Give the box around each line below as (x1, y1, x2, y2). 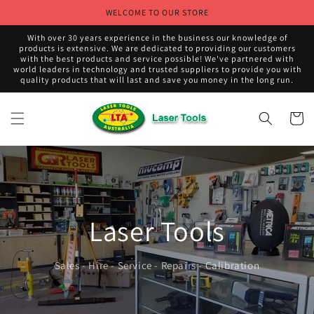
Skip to (20, 2, 55, 16)
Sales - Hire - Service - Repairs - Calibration (54, 259, 260, 273)
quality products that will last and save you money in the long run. (20, 74, 294, 85)
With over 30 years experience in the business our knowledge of (27, 32, 287, 43)
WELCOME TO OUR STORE (105, 7, 209, 18)
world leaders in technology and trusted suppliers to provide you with (13, 64, 301, 74)
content (20, 15, 59, 29)
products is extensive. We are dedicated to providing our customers (18, 43, 296, 53)
